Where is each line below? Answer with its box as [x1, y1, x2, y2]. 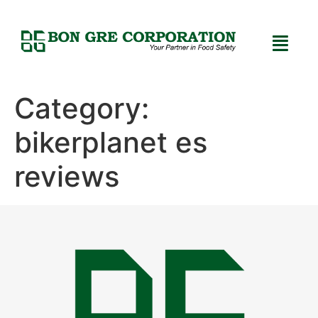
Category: [14, 91, 149, 126]
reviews [14, 159, 119, 194]
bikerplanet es [14, 125, 207, 160]
